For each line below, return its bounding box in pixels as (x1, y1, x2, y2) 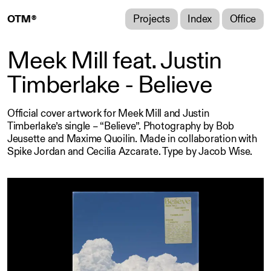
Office (229, 12, 256, 26)
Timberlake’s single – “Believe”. (7, 120, 143, 133)
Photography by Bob (143, 120, 235, 133)
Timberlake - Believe (7, 69, 212, 101)
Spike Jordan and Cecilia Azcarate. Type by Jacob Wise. (7, 145, 253, 158)
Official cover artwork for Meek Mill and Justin (7, 107, 209, 120)
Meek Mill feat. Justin (7, 45, 221, 77)
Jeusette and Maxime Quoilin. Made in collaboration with (7, 132, 257, 146)
